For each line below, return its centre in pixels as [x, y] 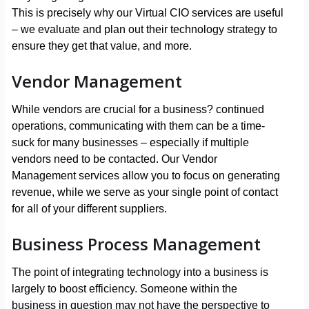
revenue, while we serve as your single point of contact [144, 192]
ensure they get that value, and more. [101, 46]
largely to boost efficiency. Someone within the [124, 289]
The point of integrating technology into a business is [140, 272]
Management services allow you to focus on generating [146, 176]
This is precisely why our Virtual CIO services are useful [147, 13]
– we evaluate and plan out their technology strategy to [144, 30]
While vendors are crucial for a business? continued [138, 110]
